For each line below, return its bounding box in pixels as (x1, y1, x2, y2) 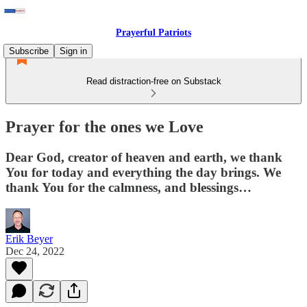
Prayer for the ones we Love (5, 117, 204, 136)
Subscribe (9, 46, 49, 56)
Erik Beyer (5, 232, 53, 245)
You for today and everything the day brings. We (5, 164, 281, 180)
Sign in (60, 46, 87, 56)
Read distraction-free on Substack (86, 76, 221, 86)
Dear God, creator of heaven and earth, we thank (5, 149, 282, 164)
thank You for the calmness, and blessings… (5, 180, 251, 195)
